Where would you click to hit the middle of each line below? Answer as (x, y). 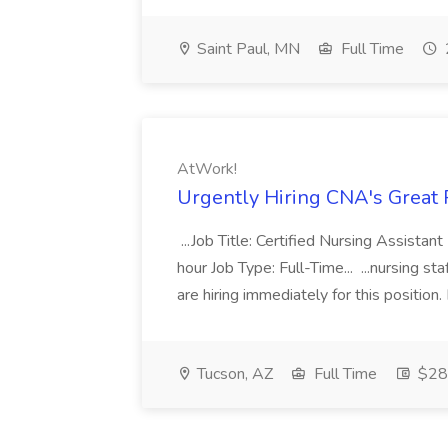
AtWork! (207, 169)
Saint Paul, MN (246, 49)
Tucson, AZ (233, 374)
